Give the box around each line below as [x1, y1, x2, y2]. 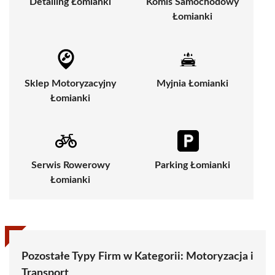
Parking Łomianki [155, 160, 230, 171]
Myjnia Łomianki [157, 79, 228, 89]
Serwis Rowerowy [31, 160, 110, 171]
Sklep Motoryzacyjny [25, 79, 116, 89]
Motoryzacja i [186, 251, 254, 263]
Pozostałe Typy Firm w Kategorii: [21, 251, 186, 263]
